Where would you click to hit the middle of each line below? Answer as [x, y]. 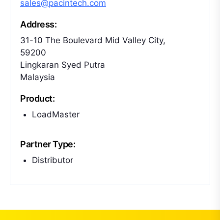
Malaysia [38, 77]
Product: [38, 98]
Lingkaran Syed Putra [63, 65]
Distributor [53, 160]
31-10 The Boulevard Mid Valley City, [93, 40]
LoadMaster [56, 114]
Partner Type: [48, 144]
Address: [39, 24]
